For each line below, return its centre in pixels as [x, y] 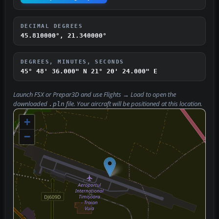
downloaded [31, 104]
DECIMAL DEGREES [52, 26]
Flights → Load [124, 94]
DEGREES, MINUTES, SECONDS [72, 61]
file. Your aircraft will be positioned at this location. [133, 104]
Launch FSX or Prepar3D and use [58, 94]
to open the [160, 94]
